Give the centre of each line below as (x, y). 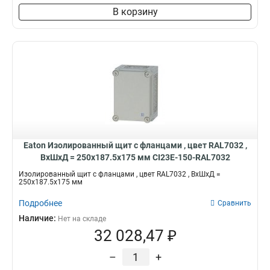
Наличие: (38, 218)
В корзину (135, 12)
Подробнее (40, 203)
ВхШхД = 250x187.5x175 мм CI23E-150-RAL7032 (135, 157)
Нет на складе (82, 219)
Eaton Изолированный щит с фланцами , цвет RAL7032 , (135, 145)
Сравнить (234, 203)
